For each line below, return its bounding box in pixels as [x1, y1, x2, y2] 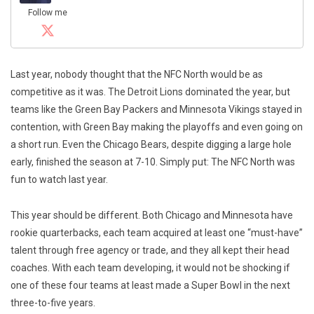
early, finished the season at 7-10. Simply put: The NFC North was [11, 156, 295, 168]
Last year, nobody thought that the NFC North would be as [11, 69, 263, 81]
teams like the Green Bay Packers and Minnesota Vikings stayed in [11, 104, 302, 116]
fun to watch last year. [11, 174, 108, 186]
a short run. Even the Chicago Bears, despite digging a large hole [11, 139, 292, 151]
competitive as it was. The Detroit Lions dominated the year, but [11, 86, 290, 98]
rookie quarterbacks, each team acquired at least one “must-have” [11, 227, 303, 239]
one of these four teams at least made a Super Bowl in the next [11, 280, 290, 292]
